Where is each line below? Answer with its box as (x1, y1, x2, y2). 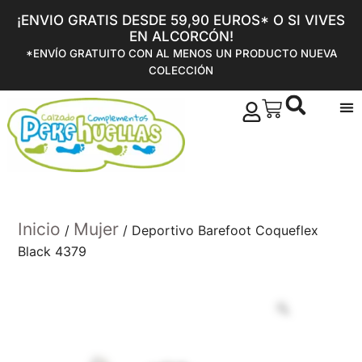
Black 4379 (18, 242, 87, 259)
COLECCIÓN (149, 64, 213, 77)
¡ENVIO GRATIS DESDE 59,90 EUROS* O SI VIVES (17, 12, 345, 28)
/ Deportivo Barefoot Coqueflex (119, 221, 319, 238)
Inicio (18, 218, 61, 239)
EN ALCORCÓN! (128, 28, 234, 44)
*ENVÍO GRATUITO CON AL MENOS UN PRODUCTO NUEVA (25, 47, 337, 60)
